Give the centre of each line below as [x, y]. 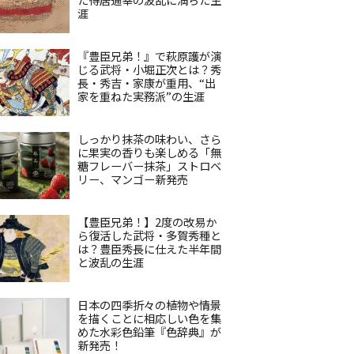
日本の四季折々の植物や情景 [149, 305]
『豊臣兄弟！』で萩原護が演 [149, 56]
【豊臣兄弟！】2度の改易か [147, 222]
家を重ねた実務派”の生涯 [141, 96]
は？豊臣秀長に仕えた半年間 [149, 249]
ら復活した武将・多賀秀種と [149, 235]
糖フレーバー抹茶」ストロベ [149, 166]
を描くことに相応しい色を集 [149, 318]
